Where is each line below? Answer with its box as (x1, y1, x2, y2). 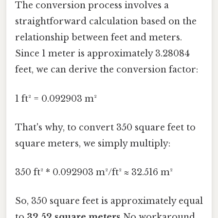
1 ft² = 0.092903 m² (15, 93, 97, 104)
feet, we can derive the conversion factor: (15, 64, 198, 75)
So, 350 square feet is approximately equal (15, 196, 203, 207)
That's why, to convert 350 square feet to (15, 122, 196, 133)
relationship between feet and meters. (15, 32, 182, 43)
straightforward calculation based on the (15, 16, 197, 27)
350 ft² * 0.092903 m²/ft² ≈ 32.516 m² (15, 167, 173, 178)
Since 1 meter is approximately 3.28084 (15, 48, 190, 59)
